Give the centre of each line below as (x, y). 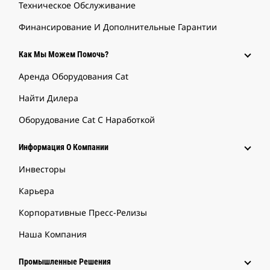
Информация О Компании (64, 147)
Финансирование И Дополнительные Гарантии (118, 27)
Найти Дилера (49, 98)
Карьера (36, 191)
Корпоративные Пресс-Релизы (83, 213)
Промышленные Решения (65, 262)
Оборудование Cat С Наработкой (87, 120)
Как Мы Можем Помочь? (64, 55)
